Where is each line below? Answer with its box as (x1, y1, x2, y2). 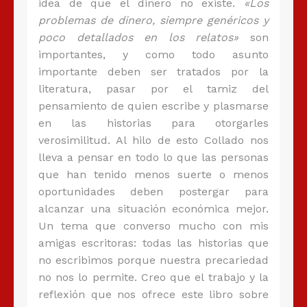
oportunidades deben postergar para (38, 185, 269, 199)
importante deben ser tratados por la (38, 65, 269, 79)
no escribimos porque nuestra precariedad (38, 254, 269, 267)
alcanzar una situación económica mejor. (38, 202, 269, 216)
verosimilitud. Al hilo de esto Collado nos (38, 134, 269, 147)
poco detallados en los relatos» (38, 31, 239, 45)
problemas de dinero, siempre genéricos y (38, 14, 269, 27)
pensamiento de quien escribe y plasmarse (38, 99, 269, 113)
